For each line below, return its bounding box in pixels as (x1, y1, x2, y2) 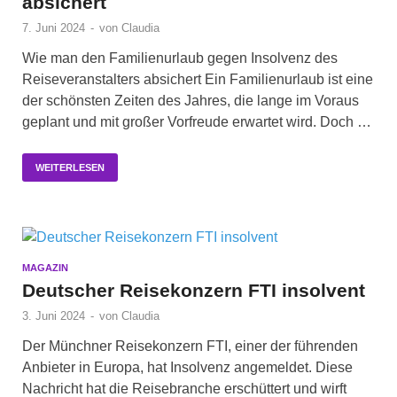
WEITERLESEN (35, 161, 105, 173)
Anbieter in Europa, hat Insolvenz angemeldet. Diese (22, 359, 353, 375)
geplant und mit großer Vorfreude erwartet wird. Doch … (22, 113, 371, 129)
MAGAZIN (22, 261, 68, 273)
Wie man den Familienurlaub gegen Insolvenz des (22, 50, 338, 66)
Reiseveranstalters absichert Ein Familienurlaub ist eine (22, 71, 373, 87)
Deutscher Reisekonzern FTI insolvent (22, 279, 365, 300)
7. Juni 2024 (22, 20, 85, 35)
